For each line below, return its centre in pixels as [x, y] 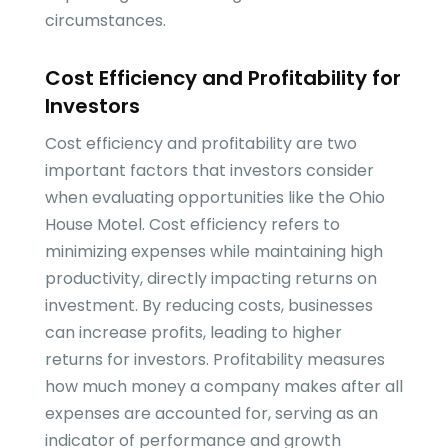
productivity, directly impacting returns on [210, 279]
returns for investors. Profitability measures [214, 360]
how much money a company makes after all [223, 387]
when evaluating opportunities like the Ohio [214, 198]
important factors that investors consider [209, 171]
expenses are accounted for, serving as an [211, 414]
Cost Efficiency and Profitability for [222, 78]
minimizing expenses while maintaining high [213, 252]
